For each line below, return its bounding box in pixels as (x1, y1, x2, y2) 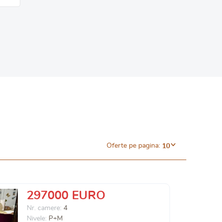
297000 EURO (27, 190, 106, 202)
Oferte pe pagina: (107, 142, 160, 150)
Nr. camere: (27, 205, 63, 212)
